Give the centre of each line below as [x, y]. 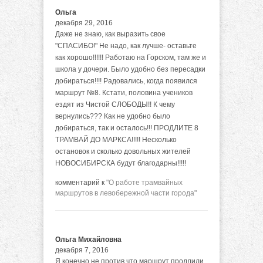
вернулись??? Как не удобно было [113, 116]
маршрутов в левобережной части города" [126, 193]
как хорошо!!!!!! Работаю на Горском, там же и [131, 58]
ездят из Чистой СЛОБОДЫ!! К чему [115, 104]
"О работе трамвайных [144, 183]
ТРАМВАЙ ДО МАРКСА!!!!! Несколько [116, 140]
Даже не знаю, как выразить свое [110, 34]
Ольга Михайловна [88, 240]
